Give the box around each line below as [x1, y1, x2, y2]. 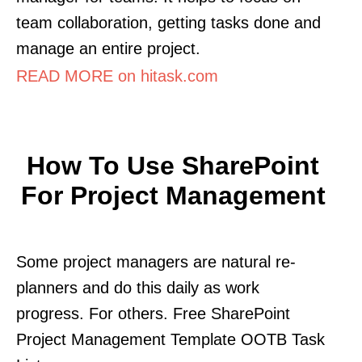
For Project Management [20, 180, 326, 210]
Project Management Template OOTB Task [16, 330, 325, 348]
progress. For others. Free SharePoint [16, 304, 290, 322]
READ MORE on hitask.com [16, 66, 218, 85]
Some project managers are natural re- [16, 252, 296, 271]
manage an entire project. [16, 39, 200, 57]
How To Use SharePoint [27, 150, 319, 180]
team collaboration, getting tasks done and [16, 13, 321, 32]
